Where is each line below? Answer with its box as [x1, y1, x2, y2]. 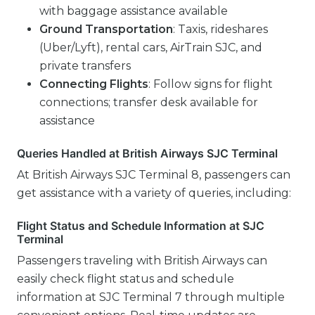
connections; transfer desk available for [39, 96, 258, 109]
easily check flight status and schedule [17, 272, 234, 285]
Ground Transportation [39, 22, 173, 36]
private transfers [39, 59, 131, 72]
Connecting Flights [39, 77, 148, 91]
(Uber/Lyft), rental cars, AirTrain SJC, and [39, 41, 262, 54]
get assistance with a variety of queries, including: [17, 186, 291, 200]
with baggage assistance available [39, 4, 228, 18]
